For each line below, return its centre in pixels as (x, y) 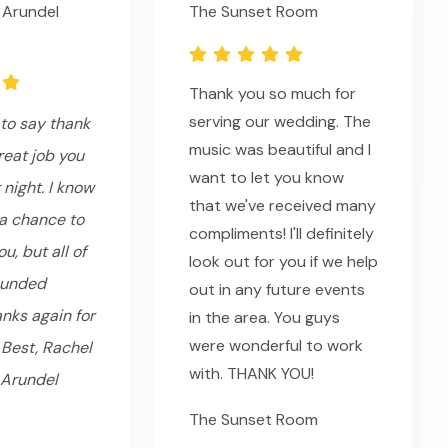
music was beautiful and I (280, 150)
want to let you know (266, 178)
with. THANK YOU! (251, 374)
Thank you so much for (272, 94)
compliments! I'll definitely (281, 234)
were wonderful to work (276, 346)
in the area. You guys (264, 318)
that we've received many (282, 206)
